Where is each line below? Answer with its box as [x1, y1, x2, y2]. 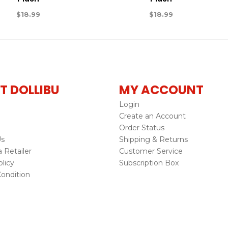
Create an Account [119, 111, 186, 121]
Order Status [119, 123, 164, 132]
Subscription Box [119, 158, 179, 167]
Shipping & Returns [119, 134, 188, 144]
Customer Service [119, 146, 183, 156]
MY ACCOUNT [119, 81, 204, 98]
